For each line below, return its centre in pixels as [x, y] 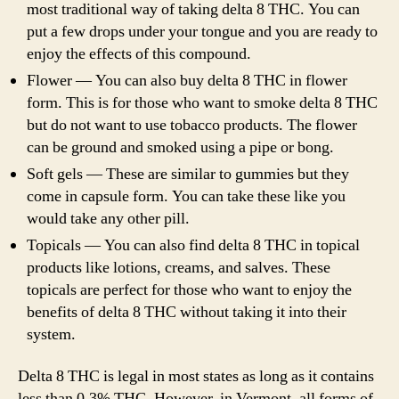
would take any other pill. [108, 218]
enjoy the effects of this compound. [139, 53]
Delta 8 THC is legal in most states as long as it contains [196, 376]
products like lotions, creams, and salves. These [179, 267]
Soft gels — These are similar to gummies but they [188, 174]
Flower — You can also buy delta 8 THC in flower [187, 80]
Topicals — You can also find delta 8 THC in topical [193, 245]
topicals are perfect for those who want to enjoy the [189, 289]
